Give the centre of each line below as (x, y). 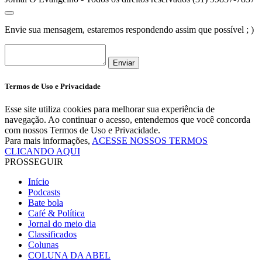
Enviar (124, 63)
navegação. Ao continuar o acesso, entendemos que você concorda (127, 119)
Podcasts (44, 192)
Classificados (52, 234)
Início (39, 181)
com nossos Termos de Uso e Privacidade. (82, 130)
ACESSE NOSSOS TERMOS (150, 140)
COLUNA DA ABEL (69, 255)
